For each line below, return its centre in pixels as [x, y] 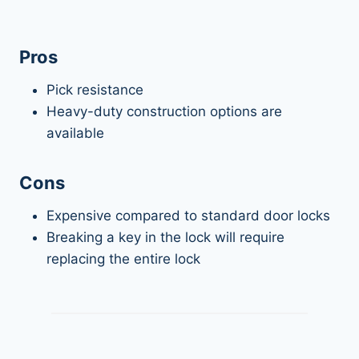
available [77, 133]
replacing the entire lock [123, 258]
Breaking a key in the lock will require [165, 237]
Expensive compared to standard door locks [188, 215]
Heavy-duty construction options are [164, 111]
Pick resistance [95, 89]
